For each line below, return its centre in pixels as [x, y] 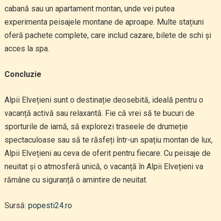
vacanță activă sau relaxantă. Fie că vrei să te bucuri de [99, 113]
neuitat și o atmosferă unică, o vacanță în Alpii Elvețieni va [104, 166]
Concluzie [23, 74]
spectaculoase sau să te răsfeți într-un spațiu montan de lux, [108, 140]
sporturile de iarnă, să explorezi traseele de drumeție [96, 127]
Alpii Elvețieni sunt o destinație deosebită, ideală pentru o [104, 100]
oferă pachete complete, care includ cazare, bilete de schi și [108, 35]
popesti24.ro [50, 205]
